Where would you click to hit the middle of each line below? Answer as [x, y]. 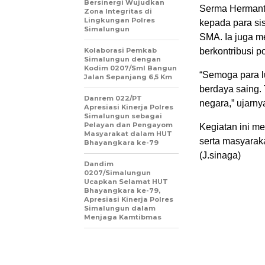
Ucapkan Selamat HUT [126, 182]
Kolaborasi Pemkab [120, 50]
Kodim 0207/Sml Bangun [130, 68]
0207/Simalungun [117, 173]
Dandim [99, 164]
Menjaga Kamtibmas [123, 217]
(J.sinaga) [220, 155]
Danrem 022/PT [113, 98]
